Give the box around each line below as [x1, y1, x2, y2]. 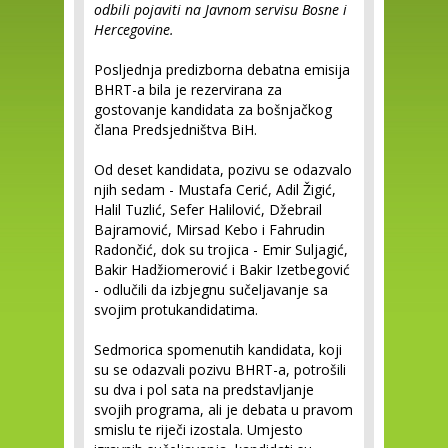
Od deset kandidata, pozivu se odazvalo [94, 160, 352, 179]
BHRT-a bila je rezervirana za [94, 80, 282, 99]
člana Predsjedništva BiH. [94, 120, 257, 139]
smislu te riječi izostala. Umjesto [94, 420, 303, 439]
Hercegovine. [94, 20, 174, 39]
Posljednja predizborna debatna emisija [94, 60, 350, 79]
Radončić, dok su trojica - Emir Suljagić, [94, 240, 348, 259]
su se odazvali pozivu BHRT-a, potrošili [94, 360, 346, 379]
